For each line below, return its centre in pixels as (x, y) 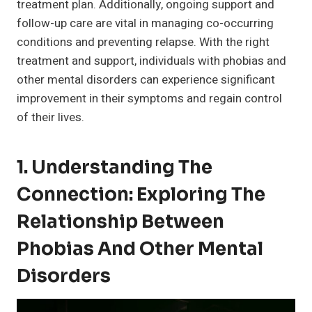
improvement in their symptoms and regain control (149, 99)
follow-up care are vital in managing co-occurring (145, 24)
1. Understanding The (115, 168)
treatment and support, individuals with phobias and (151, 61)
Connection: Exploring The (141, 195)
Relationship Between (120, 222)
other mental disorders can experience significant (146, 80)
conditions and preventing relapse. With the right (143, 42)
